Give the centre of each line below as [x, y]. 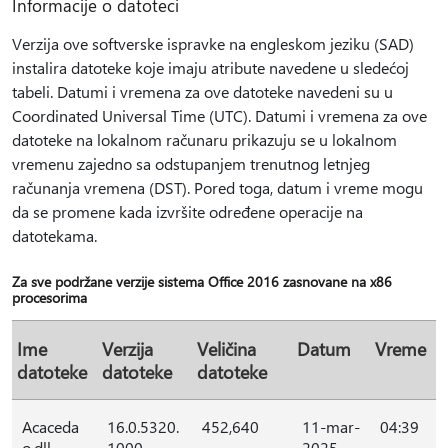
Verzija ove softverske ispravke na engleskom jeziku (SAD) [213, 43]
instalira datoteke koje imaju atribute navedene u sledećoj [210, 67]
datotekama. [54, 235]
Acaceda [50, 426]
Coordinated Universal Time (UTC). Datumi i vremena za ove [219, 115]
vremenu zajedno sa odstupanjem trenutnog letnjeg [191, 163]
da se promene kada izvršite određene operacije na [187, 211]
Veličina [226, 348]
